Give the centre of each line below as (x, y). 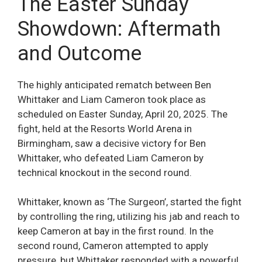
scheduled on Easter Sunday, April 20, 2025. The (123, 114)
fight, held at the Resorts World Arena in (105, 128)
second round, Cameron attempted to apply (113, 246)
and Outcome (80, 53)
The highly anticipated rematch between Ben (114, 85)
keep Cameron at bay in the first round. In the (116, 231)
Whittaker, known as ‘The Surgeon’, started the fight (130, 202)
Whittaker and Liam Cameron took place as (112, 99)
